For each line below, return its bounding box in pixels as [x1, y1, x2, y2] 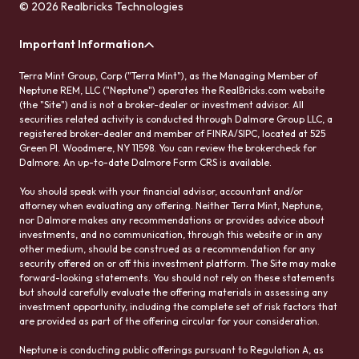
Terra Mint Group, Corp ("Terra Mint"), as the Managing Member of [19, 69, 317, 82]
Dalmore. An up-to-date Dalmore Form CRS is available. [19, 155, 272, 168]
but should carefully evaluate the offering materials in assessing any [19, 285, 328, 298]
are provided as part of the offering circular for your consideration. [19, 314, 320, 327]
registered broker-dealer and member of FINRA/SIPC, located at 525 [19, 127, 325, 139]
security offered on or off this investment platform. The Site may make [19, 256, 336, 269]
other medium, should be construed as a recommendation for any [19, 242, 315, 255]
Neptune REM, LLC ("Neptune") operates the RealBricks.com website [19, 83, 325, 96]
